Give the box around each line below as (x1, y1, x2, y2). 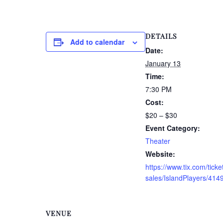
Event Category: (145, 122, 200, 133)
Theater (145, 135, 170, 146)
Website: (145, 148, 175, 159)
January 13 (145, 58, 181, 68)
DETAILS (145, 31, 177, 41)
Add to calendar (70, 36, 124, 47)
